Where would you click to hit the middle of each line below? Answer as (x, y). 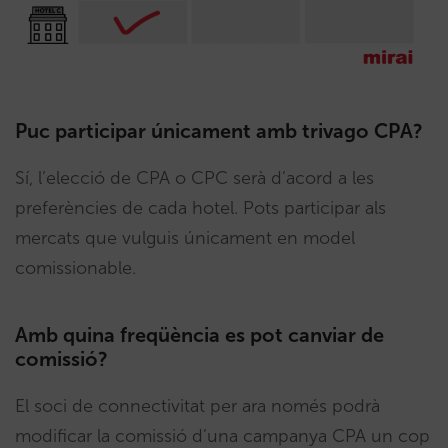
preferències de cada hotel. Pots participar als (200, 208)
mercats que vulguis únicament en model (185, 238)
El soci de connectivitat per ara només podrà (197, 406)
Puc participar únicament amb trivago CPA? (219, 131)
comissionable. (75, 268)
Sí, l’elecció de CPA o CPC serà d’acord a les (194, 178)
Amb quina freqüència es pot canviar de (199, 335)
